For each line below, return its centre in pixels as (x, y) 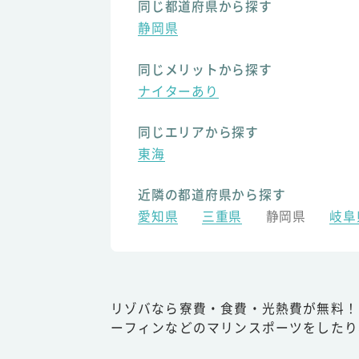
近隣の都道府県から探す (212, 195)
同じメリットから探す (205, 69)
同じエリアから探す (198, 131)
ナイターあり (178, 91)
